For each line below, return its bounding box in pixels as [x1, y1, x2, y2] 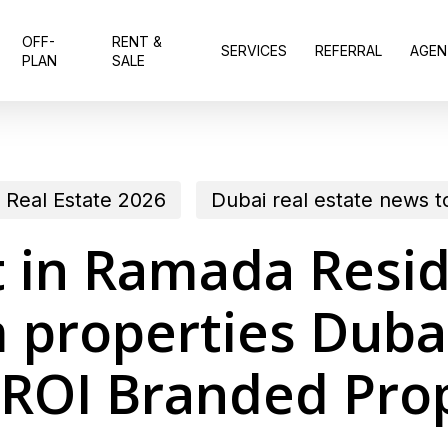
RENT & [112, 32, 163, 50]
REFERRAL [315, 42, 382, 59]
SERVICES [221, 42, 287, 59]
